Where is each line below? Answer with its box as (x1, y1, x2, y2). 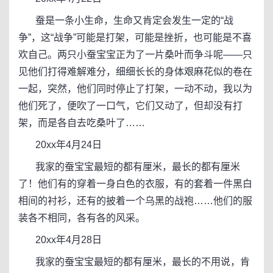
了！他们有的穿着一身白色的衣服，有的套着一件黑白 (18, 179, 252, 189)
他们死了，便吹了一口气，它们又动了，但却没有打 (18, 101, 243, 111)
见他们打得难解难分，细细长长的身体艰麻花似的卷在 (18, 66, 252, 77)
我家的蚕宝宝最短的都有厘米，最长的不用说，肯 (18, 257, 250, 267)
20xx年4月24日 (18, 140, 102, 150)
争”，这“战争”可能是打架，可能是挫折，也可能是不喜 (18, 32, 252, 43)
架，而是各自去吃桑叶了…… (18, 118, 145, 128)
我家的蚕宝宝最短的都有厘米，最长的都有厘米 (18, 161, 240, 172)
